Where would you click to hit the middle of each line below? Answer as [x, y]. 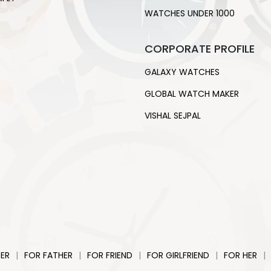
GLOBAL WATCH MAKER [192, 94]
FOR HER [240, 255]
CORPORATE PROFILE [200, 49]
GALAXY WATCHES [182, 72]
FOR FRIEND [110, 255]
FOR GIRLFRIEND [178, 255]
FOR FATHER [48, 255]
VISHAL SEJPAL [173, 116]
